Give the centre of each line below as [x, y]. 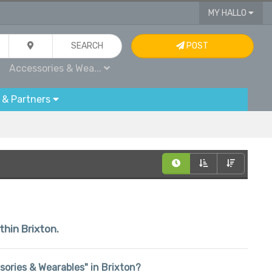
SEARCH [87, 46]
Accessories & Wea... [57, 68]
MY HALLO [228, 13]
